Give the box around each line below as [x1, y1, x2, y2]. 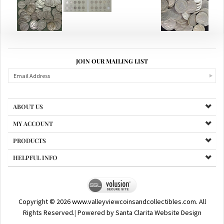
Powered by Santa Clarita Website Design [77, 196, 201, 205]
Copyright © [18, 185, 56, 194]
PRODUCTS [13, 125, 46, 133]
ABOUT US [13, 91, 43, 99]
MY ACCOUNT [13, 108, 53, 116]
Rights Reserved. [22, 196, 74, 205]
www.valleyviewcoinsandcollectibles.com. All [70, 185, 206, 194]
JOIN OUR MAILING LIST [76, 45, 148, 53]
